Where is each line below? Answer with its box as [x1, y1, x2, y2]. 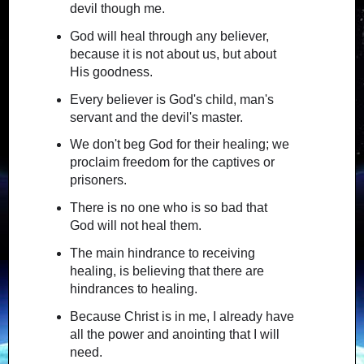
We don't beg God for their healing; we [69, 137, 289, 152]
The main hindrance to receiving [69, 246, 255, 261]
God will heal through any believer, [69, 28, 269, 43]
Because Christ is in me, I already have [69, 309, 294, 323]
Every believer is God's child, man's [69, 92, 274, 106]
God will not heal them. [69, 219, 201, 233]
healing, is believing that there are [69, 264, 264, 279]
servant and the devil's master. [69, 110, 243, 124]
